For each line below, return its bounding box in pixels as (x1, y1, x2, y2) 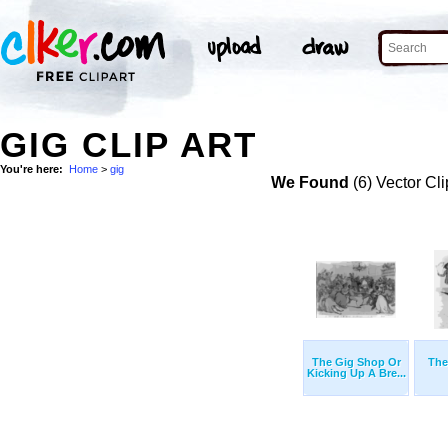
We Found (270, 174, 349, 192)
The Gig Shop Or (311, 356, 401, 369)
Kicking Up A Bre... (306, 367, 406, 380)
